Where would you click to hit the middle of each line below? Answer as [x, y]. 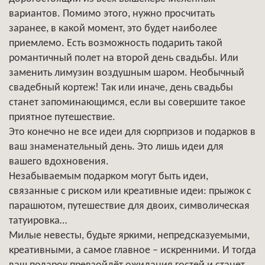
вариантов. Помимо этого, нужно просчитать [112, 14]
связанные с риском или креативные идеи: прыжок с [130, 191]
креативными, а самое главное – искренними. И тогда [132, 250]
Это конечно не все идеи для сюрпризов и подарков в [132, 132]
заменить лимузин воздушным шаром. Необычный [127, 73]
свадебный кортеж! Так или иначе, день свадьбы [121, 88]
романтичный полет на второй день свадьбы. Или [124, 58]
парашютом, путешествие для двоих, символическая [129, 206]
